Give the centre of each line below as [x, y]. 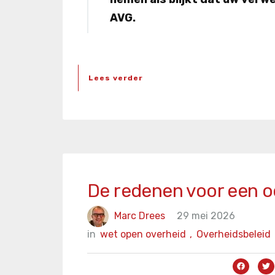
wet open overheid [143, 234]
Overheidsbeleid [234, 234]
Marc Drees [140, 215]
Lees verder [116, 78]
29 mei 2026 [206, 215]
